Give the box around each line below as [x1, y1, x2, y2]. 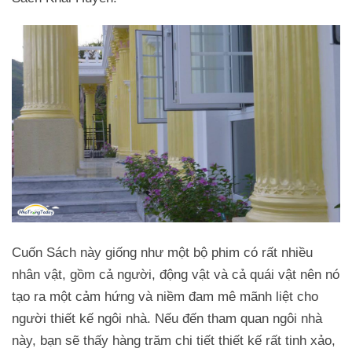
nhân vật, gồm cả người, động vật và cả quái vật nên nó [12, 267, 339, 283]
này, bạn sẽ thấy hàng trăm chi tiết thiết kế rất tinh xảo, [12, 333, 335, 349]
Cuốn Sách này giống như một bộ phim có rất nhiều [12, 245, 313, 261]
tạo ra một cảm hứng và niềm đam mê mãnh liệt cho [12, 289, 318, 305]
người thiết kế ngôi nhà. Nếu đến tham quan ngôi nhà [12, 311, 322, 327]
